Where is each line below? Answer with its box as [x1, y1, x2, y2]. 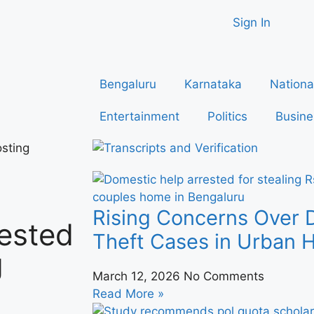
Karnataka [184, 77, 242, 91]
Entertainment [100, 109, 179, 123]
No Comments [184, 269, 264, 283]
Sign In [232, 15, 271, 29]
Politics [207, 109, 247, 123]
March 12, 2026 [93, 269, 184, 283]
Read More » [93, 287, 164, 301]
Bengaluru [100, 77, 156, 91]
